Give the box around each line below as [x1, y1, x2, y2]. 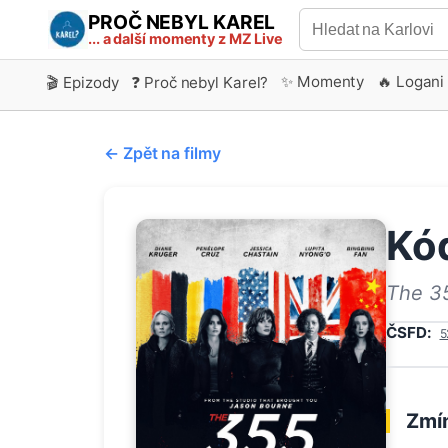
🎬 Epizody [46, 72, 119, 92]
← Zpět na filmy [104, 142, 221, 163]
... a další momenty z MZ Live [88, 30, 284, 47]
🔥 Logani [377, 71, 445, 91]
